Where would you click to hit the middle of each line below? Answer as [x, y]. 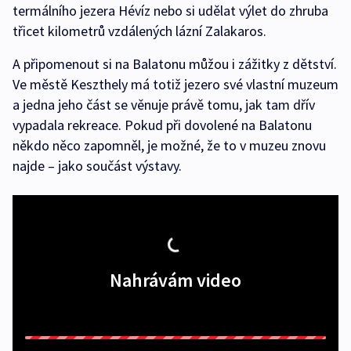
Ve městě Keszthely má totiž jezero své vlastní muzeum [175, 84]
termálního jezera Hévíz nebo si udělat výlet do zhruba [170, 11]
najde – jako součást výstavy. [97, 166]
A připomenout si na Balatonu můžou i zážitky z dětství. [175, 64]
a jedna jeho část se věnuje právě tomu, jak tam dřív [164, 105]
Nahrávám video [175, 280]
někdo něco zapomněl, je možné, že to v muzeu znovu [169, 145]
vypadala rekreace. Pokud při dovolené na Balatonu [162, 125]
